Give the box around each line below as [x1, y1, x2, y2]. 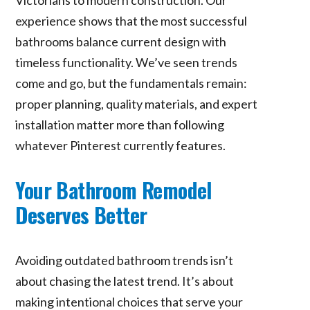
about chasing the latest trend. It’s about [15, 273, 235, 289]
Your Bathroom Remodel [15, 174, 212, 206]
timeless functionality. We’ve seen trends [15, 54, 238, 70]
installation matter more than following [15, 116, 225, 132]
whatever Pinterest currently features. [15, 137, 226, 153]
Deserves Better [15, 199, 147, 230]
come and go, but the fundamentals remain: [15, 75, 248, 91]
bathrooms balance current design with [15, 33, 227, 49]
